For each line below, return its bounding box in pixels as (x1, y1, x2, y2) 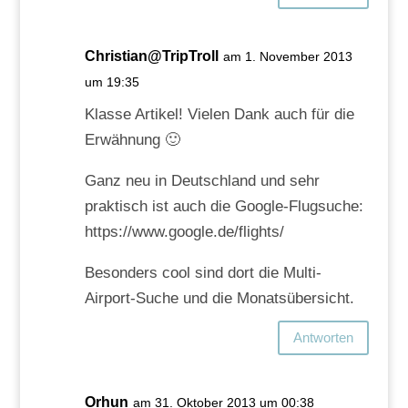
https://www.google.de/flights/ (84, 222, 284, 240)
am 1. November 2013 (222, 48, 352, 64)
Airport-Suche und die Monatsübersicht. (84, 289, 354, 307)
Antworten (293, 330, 354, 346)
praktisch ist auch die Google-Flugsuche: (84, 197, 363, 215)
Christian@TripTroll (84, 47, 219, 64)
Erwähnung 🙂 (84, 130, 180, 148)
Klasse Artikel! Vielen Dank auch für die (84, 105, 354, 123)
